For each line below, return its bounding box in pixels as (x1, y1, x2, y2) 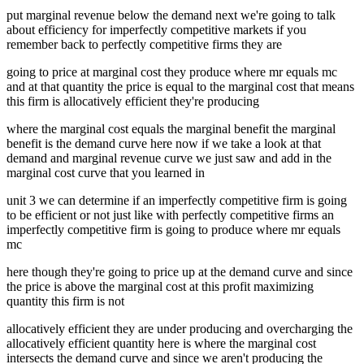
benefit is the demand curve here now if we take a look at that (6, 136, 321, 151)
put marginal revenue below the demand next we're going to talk (6, 8, 336, 23)
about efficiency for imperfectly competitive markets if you (6, 23, 306, 37)
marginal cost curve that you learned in (6, 166, 205, 180)
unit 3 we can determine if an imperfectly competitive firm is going (6, 193, 347, 208)
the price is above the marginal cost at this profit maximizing (6, 279, 314, 294)
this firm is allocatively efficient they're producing (6, 94, 259, 109)
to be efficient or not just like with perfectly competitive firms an (6, 208, 334, 223)
